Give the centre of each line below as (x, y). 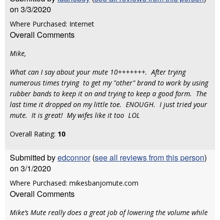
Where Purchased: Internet (52, 24)
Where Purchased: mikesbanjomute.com (74, 183)
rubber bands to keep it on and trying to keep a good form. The (108, 94)
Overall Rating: (34, 134)
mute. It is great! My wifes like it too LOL (76, 115)
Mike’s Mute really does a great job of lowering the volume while (109, 212)
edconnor (74, 157)
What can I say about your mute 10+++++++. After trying (98, 72)
